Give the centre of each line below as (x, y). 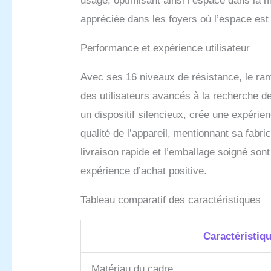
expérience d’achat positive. (144, 171)
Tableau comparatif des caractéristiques (171, 200)
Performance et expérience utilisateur (165, 48)
